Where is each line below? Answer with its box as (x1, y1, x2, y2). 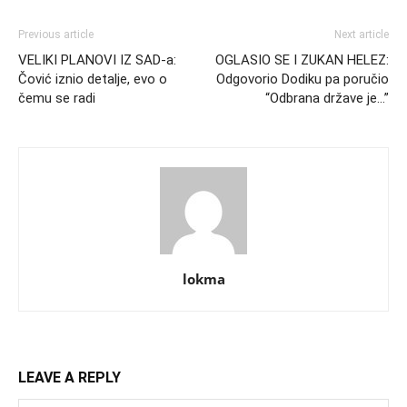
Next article (334, 28, 389, 42)
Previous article (18, 28, 94, 42)
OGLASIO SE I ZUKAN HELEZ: (215, 52, 389, 69)
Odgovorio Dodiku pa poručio (216, 71, 389, 88)
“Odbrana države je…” (265, 90, 389, 107)
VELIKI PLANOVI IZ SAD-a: (18, 52, 176, 69)
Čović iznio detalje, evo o (18, 71, 167, 88)
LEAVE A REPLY (18, 369, 121, 387)
